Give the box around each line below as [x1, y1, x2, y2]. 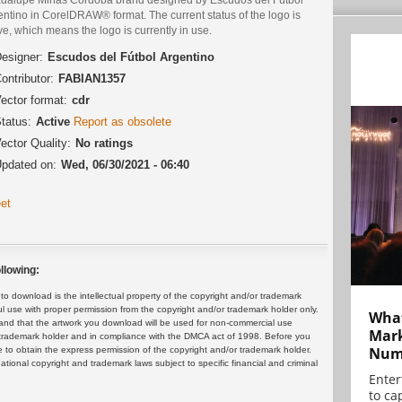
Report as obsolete [74, 114, 171, 128]
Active [36, 114, 74, 128]
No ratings [75, 135, 133, 150]
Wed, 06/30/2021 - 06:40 [61, 157, 189, 171]
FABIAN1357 [58, 71, 126, 85]
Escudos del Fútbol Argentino [48, 49, 214, 64]
